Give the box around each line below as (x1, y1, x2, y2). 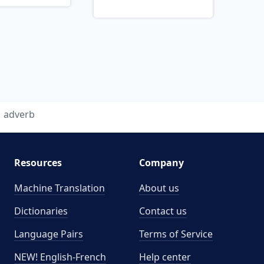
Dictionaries (14, 204, 68, 217)
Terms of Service (139, 227, 213, 240)
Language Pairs (14, 227, 83, 240)
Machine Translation (14, 181, 105, 194)
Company (139, 156, 184, 169)
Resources (14, 156, 62, 169)
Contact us (139, 204, 187, 217)
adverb (3, 108, 35, 121)
